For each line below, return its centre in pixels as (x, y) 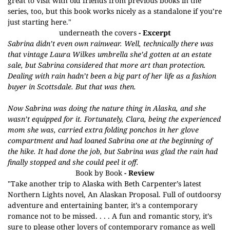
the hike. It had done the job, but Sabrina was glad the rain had (113, 151)
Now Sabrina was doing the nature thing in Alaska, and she (107, 108)
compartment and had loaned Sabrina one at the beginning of (110, 140)
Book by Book (99, 173)
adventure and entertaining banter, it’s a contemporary (103, 205)
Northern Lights (35, 194)
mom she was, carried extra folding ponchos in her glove (103, 130)
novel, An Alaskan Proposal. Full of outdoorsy (142, 194)
